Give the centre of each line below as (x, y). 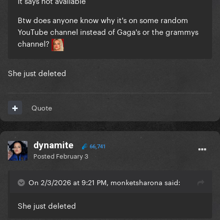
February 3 (72, 155)
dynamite (55, 145)
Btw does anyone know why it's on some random (103, 19)
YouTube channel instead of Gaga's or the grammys (108, 31)
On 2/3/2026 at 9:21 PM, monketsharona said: (104, 182)
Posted (45, 155)
